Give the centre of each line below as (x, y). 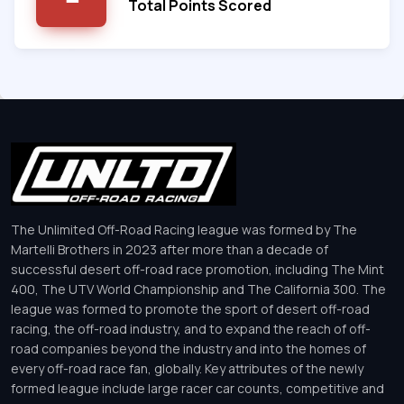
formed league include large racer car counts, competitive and (197, 389)
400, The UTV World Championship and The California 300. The (198, 289)
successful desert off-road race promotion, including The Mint (197, 270)
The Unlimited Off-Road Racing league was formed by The (184, 230)
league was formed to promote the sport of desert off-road (190, 309)
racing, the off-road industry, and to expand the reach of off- (191, 329)
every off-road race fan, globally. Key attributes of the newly (187, 369)
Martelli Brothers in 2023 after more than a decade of (170, 250)
